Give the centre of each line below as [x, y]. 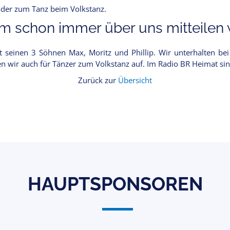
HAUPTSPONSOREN [115, 184]
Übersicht [135, 80]
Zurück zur [98, 80]
